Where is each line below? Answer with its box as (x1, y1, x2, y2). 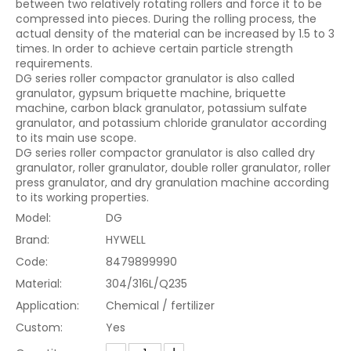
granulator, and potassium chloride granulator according (16, 115, 327, 131)
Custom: (16, 320, 63, 335)
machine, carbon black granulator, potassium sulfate (16, 100, 307, 116)
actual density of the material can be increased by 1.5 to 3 (16, 26, 335, 42)
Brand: (16, 232, 49, 248)
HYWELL (106, 232, 146, 248)
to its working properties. (16, 190, 149, 205)
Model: (16, 210, 51, 226)
